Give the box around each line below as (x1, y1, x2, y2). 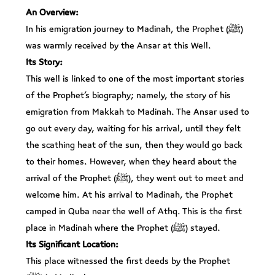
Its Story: (26, 56, 63, 68)
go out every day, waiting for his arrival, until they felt (26, 122, 241, 134)
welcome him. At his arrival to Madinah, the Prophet (26, 188, 233, 201)
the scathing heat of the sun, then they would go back (26, 139, 242, 151)
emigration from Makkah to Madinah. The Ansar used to (26, 106, 249, 118)
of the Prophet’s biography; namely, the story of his (26, 89, 231, 101)
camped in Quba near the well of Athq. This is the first (26, 205, 242, 217)
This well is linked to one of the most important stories (26, 72, 244, 85)
